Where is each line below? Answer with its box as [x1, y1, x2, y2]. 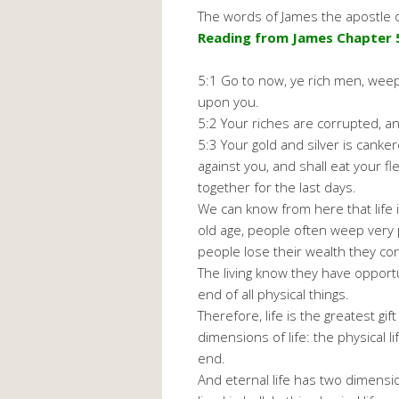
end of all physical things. [198, 285, 349, 304]
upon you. [198, 93, 259, 111]
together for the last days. [198, 178, 356, 197]
